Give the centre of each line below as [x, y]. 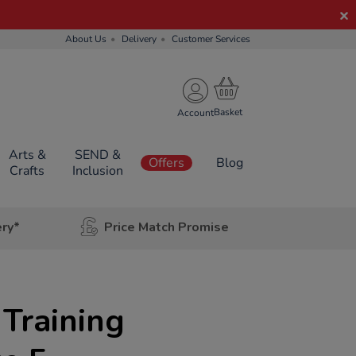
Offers [166, 163]
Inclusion [97, 171]
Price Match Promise [166, 227]
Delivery [139, 39]
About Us [86, 39]
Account [195, 112]
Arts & [27, 155]
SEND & [97, 155]
